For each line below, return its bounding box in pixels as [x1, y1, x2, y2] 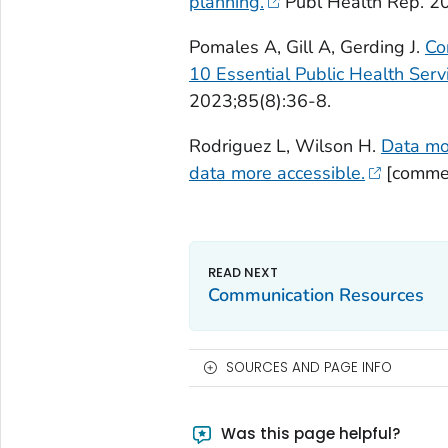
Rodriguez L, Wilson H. [188, 133, 381, 158]
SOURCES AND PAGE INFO [225, 357, 392, 377]
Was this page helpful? [217, 422, 401, 444]
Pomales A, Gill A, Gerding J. [188, 34, 425, 59]
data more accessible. [188, 160, 365, 185]
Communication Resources [207, 282, 424, 307]
